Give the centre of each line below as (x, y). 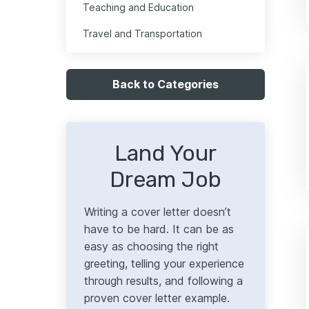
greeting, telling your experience (164, 264)
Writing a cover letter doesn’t (158, 212)
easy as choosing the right (151, 247)
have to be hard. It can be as (159, 229)
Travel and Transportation (142, 34)
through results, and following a (163, 281)
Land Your (166, 153)
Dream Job (166, 180)
